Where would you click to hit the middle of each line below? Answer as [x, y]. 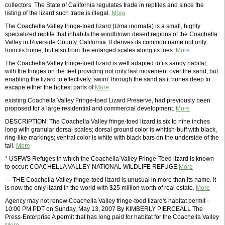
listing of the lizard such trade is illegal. [58, 13]
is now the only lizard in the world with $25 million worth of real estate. [100, 188]
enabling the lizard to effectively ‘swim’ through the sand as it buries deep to [108, 79]
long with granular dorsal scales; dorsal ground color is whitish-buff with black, [111, 130]
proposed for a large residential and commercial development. [90, 108]
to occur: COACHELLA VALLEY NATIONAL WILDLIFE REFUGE [92, 167]
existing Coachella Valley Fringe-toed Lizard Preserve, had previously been [108, 100]
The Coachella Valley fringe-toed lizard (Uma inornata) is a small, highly [103, 26]
